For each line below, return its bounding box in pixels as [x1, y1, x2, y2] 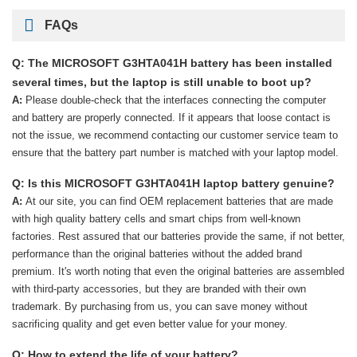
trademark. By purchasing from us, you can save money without [12, 300, 308, 312]
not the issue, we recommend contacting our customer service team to [12, 129, 338, 141]
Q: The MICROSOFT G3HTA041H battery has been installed [12, 57, 332, 69]
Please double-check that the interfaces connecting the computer [25, 94, 326, 106]
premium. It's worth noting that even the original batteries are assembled [12, 265, 344, 277]
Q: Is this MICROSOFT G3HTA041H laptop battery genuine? [12, 177, 335, 190]
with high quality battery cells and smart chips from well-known [12, 213, 300, 225]
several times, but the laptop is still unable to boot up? [12, 76, 312, 88]
